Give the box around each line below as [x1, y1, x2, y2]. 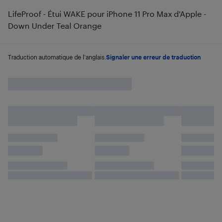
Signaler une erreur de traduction [106, 54, 201, 60]
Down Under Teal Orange [8, 21, 102, 30]
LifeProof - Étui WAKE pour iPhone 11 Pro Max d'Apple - [8, 9, 206, 18]
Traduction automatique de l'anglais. [8, 54, 106, 60]
